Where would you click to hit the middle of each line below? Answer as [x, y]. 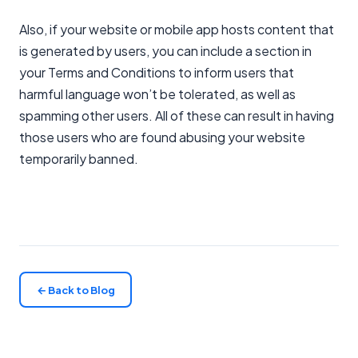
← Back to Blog [76, 290]
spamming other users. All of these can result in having [177, 116]
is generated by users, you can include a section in [165, 51]
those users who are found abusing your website [162, 137]
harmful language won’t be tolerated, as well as [157, 94]
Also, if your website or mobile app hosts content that [177, 30]
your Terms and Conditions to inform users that [157, 73]
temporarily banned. [79, 159]
